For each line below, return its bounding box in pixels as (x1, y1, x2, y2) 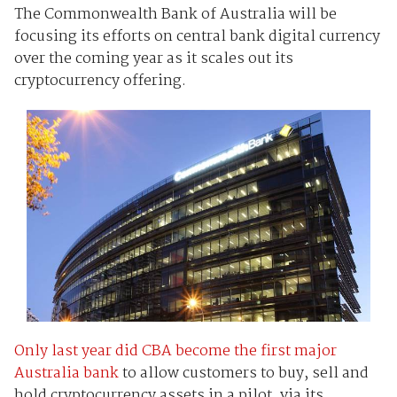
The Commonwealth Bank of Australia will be (13, 2, 337, 27)
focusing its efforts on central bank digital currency (13, 24, 380, 49)
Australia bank (13, 361, 119, 385)
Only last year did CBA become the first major (13, 339, 337, 363)
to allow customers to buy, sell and (118, 361, 369, 385)
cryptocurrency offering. (13, 68, 186, 93)
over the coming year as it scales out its (13, 46, 293, 71)
